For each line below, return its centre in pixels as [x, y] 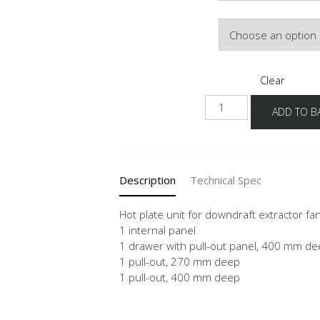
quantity [227, 118]
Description [147, 180]
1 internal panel [157, 230]
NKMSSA [225, 102]
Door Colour [147, 20]
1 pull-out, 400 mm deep [180, 277]
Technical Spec [226, 180]
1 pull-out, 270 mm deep [180, 261]
